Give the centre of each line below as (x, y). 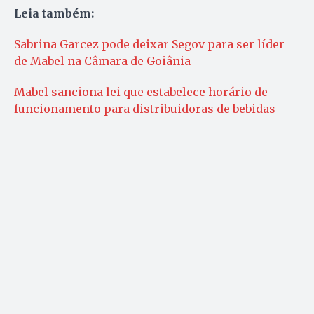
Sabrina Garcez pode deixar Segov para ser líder (149, 45)
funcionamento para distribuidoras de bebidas (145, 109)
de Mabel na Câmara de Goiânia (102, 61)
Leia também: (54, 14)
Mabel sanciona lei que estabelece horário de (141, 92)
